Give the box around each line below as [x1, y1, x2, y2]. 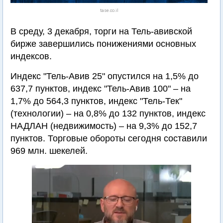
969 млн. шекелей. [10, 146, 88, 156]
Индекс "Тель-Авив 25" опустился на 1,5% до [10, 71, 199, 81]
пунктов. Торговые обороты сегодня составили [10, 133, 207, 143]
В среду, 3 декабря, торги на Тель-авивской [10, 26, 192, 36]
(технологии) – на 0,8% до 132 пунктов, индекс [10, 109, 206, 118]
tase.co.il [100, 8, 118, 13]
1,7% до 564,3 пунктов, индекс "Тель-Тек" [10, 96, 182, 106]
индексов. [10, 51, 52, 61]
